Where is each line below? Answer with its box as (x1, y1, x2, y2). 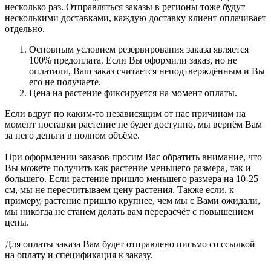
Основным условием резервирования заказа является (29, 44, 249, 55)
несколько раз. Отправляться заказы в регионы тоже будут (5, 2, 245, 13)
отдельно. (5, 24, 45, 34)
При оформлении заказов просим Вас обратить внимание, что (5, 152, 262, 163)
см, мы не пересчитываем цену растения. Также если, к (5, 184, 234, 195)
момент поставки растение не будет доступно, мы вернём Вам (5, 119, 262, 130)
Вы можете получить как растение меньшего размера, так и (5, 163, 251, 174)
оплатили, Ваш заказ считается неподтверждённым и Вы (29, 66, 265, 77)
